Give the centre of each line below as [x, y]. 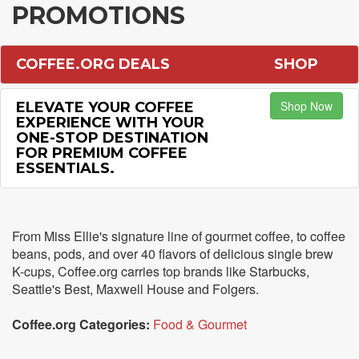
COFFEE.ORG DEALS [93, 64]
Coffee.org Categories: [81, 324]
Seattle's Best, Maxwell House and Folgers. [135, 289]
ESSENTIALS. [65, 168]
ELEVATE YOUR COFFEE [105, 107]
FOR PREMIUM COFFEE [102, 153]
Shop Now [306, 106]
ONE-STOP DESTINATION [112, 138]
